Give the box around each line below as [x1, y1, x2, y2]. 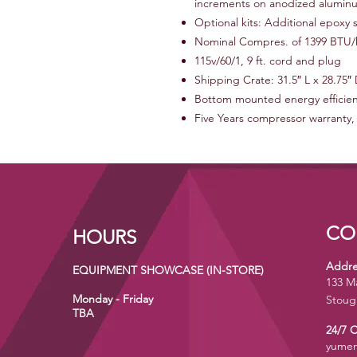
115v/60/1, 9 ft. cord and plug [194, 53, 341, 68]
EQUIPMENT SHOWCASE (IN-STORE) [73, 263, 264, 277]
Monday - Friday [73, 292, 156, 306]
